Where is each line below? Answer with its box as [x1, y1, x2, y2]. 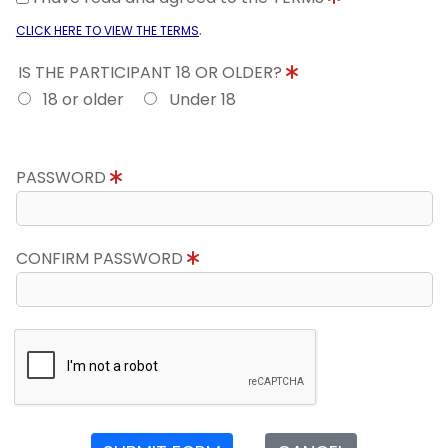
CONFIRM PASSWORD [15, 247, 187, 270]
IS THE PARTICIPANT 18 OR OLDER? [17, 61, 286, 84]
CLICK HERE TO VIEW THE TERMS [15, 22, 199, 39]
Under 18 [156, 88, 236, 111]
